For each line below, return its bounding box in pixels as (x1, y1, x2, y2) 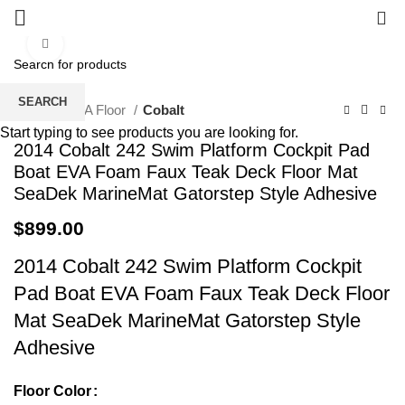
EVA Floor (67, 102, 129, 118)
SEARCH (18, 95, 67, 108)
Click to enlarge (63, 37, 151, 51)
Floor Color (14, 383, 91, 399)
